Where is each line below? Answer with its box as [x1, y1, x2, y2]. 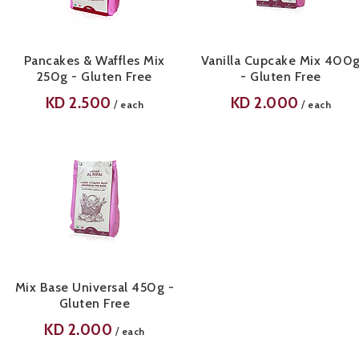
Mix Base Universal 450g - [14, 280, 174, 295]
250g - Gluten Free [36, 69, 152, 84]
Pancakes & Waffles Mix [23, 53, 165, 68]
